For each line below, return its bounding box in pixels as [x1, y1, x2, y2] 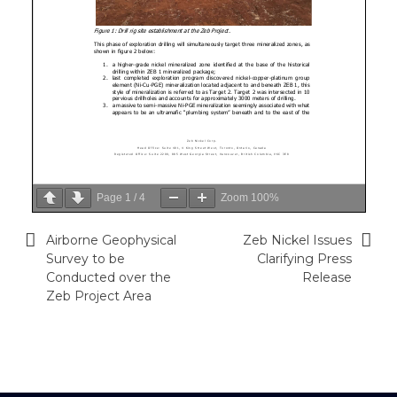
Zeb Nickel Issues [242, 231, 352, 248]
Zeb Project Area [45, 287, 152, 304]
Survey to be [45, 250, 125, 267]
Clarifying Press [256, 250, 352, 267]
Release [301, 269, 352, 285]
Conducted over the [45, 269, 171, 285]
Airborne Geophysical [45, 231, 176, 248]
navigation [24, 260, 128, 283]
